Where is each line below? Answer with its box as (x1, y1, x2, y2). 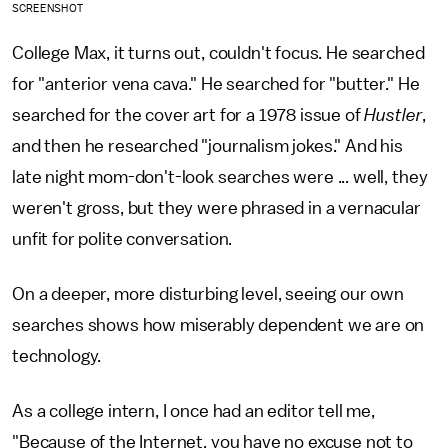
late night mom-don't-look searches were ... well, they (12, 168, 428, 187)
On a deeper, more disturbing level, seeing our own (12, 285, 404, 304)
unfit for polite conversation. (12, 230, 233, 249)
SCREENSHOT (12, 3, 83, 15)
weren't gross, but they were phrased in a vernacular (12, 199, 421, 218)
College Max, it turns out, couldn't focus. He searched (12, 44, 425, 63)
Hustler (364, 106, 423, 125)
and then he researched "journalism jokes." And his (12, 137, 403, 156)
